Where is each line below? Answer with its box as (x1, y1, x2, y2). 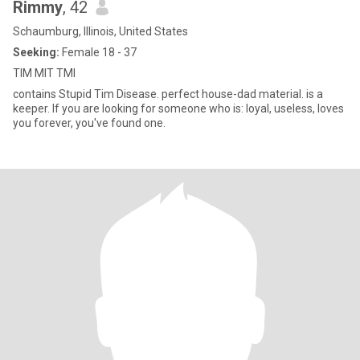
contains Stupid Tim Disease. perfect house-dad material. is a (13, 88, 323, 100)
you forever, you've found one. (13, 117, 166, 129)
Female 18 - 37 (59, 46, 137, 59)
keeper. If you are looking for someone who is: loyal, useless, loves (13, 102, 52, 115)
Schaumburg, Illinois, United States (13, 25, 188, 38)
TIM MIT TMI (13, 67, 76, 80)
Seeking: (13, 46, 59, 59)
